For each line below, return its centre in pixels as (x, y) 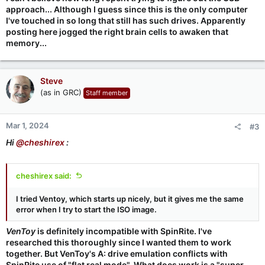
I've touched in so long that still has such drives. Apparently (126, 20)
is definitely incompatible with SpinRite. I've (124, 231)
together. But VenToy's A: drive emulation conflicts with (117, 253)
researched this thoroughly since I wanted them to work (119, 242)
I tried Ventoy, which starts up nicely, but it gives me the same (130, 198)
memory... (26, 43)
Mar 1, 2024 (28, 125)
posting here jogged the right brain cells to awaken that (117, 31)
